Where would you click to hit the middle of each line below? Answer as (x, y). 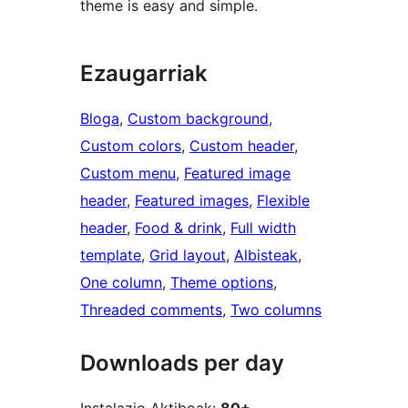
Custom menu (128, 173)
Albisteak (266, 255)
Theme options (222, 283)
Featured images (192, 201)
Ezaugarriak (144, 74)
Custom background (198, 119)
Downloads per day (182, 363)
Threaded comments (151, 310)
